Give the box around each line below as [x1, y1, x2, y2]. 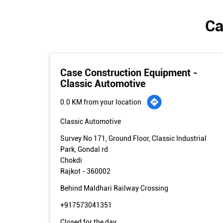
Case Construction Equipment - [60, 66, 198, 79]
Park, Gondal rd [60, 145, 108, 153]
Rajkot [60, 167, 81, 175]
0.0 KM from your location [60, 98, 141, 106]
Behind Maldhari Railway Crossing [60, 184, 168, 192]
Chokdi [60, 156, 82, 164]
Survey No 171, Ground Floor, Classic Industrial [60, 134, 207, 142]
